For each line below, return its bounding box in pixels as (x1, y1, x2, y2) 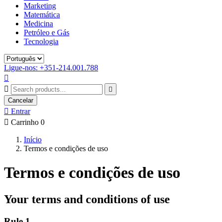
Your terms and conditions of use (4, 192, 170, 206)
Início (24, 135, 42, 144)
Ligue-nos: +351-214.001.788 (4, 63, 98, 72)
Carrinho (11, 118, 39, 126)
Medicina (24, 19, 53, 28)
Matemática (24, 10, 60, 19)
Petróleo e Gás (24, 28, 69, 37)
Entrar (11, 107, 30, 115)
